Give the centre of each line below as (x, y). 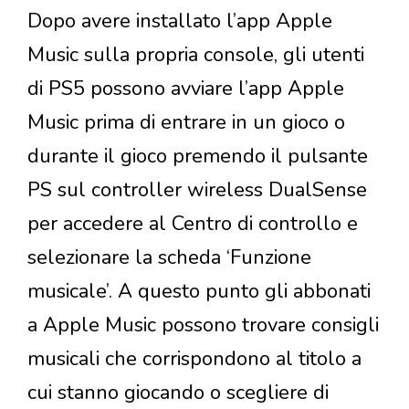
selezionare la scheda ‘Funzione (169, 257)
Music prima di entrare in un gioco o (186, 122)
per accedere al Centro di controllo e (193, 223)
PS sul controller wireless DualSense (197, 189)
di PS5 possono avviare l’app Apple (186, 88)
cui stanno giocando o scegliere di (178, 392)
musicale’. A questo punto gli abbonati (199, 291)
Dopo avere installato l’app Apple (180, 21)
